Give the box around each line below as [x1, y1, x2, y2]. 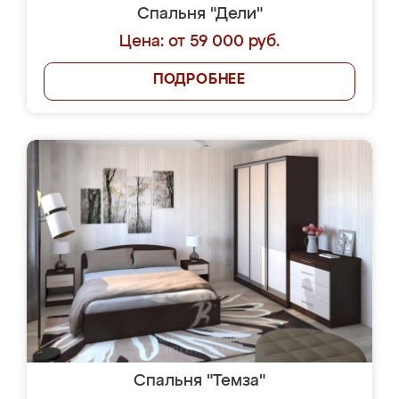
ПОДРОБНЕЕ [152, 73, 247, 87]
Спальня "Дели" [136, 6, 263, 22]
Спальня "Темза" [134, 373, 265, 389]
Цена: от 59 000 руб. [119, 34, 280, 50]
